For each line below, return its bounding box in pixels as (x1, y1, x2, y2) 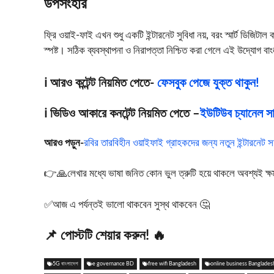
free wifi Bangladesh (148, 261, 196, 267)
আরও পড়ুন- (44, 137, 84, 148)
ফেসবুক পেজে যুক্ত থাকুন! (157, 76, 259, 89)
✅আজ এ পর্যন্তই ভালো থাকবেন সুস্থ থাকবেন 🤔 (44, 199, 210, 210)
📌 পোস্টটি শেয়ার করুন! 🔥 (44, 229, 169, 243)
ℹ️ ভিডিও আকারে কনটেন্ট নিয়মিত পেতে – (44, 107, 200, 120)
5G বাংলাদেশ (53, 261, 78, 267)
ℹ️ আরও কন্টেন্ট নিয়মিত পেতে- (44, 76, 157, 89)
